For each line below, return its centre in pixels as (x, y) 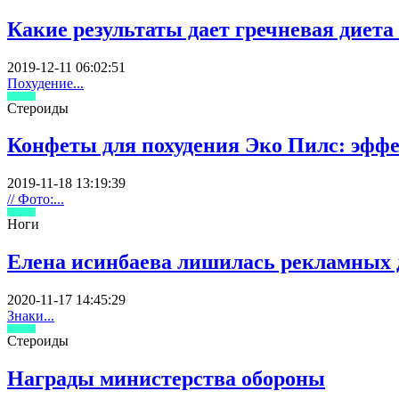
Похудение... (45, 83)
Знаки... (31, 316)
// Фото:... (36, 199)
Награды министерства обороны (166, 379)
